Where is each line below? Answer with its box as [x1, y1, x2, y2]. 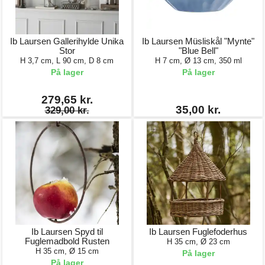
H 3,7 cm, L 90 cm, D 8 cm [20, 56, 114, 65]
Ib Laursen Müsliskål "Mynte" [142, 36, 254, 46]
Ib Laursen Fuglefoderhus [149, 227, 247, 237]
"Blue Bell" [178, 46, 218, 56]
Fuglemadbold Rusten [24, 236, 109, 246]
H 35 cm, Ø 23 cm [166, 237, 230, 246]
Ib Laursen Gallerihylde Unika [10, 36, 124, 46]
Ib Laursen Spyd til [31, 227, 103, 237]
